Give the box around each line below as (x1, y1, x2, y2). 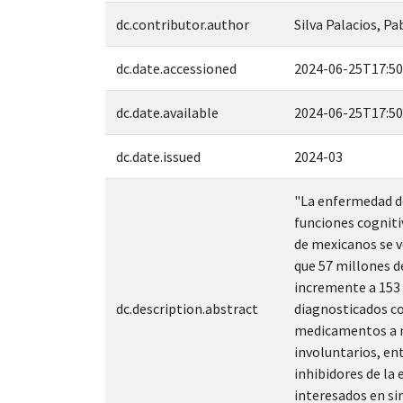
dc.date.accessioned (116, 58, 237, 77)
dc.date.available (116, 103, 219, 121)
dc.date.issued (116, 147, 201, 166)
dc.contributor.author (116, 14, 249, 33)
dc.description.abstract (116, 299, 258, 318)
